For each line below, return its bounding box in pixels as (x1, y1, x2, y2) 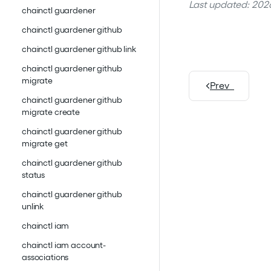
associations (22, 252, 69, 263)
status (22, 170, 45, 180)
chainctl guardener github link (22, 44, 136, 54)
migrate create (22, 107, 80, 117)
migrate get (22, 139, 68, 149)
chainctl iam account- (22, 240, 106, 250)
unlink (22, 201, 44, 212)
